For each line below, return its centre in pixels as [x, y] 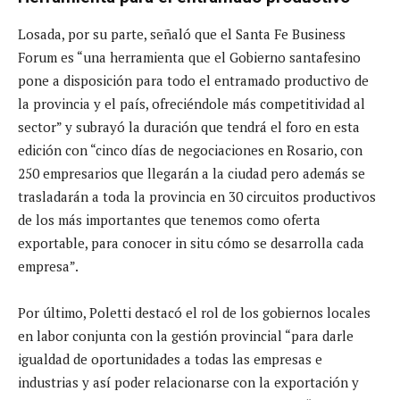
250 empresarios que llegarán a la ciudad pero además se [192, 173]
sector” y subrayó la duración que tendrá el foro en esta [189, 126]
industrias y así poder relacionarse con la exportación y [188, 382]
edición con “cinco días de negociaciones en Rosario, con [190, 150]
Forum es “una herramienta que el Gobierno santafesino [189, 57]
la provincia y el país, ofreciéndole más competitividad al [192, 103]
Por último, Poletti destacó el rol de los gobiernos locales [194, 312]
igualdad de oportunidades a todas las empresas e [170, 358]
